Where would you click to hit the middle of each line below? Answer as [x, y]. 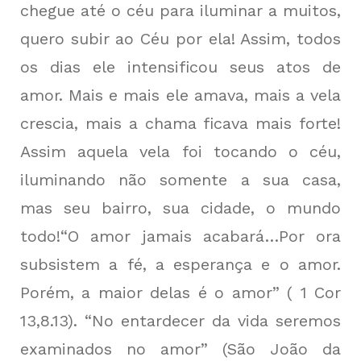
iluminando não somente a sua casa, [180, 180]
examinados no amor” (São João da [180, 349]
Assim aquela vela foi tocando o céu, [180, 152]
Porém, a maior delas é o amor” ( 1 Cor [180, 293]
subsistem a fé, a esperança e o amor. [180, 265]
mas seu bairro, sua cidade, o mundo [180, 208]
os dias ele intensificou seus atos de [180, 67]
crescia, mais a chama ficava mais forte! [180, 124]
